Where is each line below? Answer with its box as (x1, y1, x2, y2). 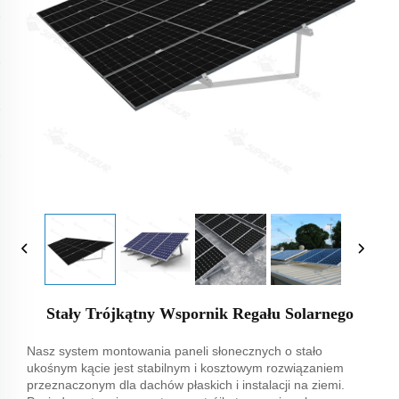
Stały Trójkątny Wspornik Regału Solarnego (45, 304, 354, 322)
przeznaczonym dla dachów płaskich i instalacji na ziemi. (27, 377, 345, 392)
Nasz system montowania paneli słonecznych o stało (27, 343, 322, 358)
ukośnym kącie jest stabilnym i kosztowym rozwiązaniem (27, 360, 344, 375)
